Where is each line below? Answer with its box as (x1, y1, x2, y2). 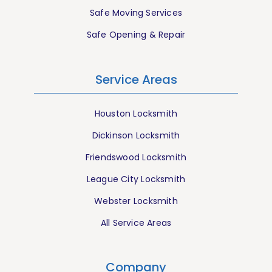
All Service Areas (100, 216, 172, 229)
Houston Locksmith (94, 107, 178, 120)
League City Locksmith (86, 172, 186, 185)
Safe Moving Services (89, 6, 183, 19)
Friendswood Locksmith (85, 151, 187, 163)
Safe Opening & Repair (86, 28, 186, 41)
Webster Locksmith (94, 194, 178, 207)
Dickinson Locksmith (92, 129, 180, 141)
